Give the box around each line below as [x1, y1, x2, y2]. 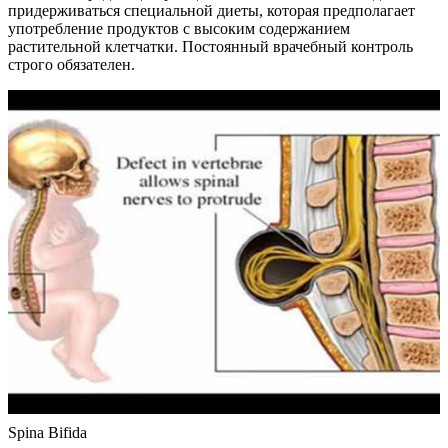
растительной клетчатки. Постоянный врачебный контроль [8, 38, 413, 56]
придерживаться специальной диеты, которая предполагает [8, 2, 415, 20]
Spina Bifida [8, 424, 87, 442]
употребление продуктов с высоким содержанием [8, 20, 350, 38]
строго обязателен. [8, 56, 135, 74]
